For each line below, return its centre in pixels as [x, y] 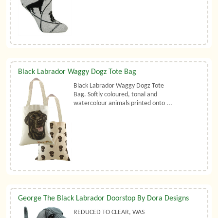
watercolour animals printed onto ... [123, 104]
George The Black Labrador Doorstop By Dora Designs [104, 198]
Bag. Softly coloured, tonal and [116, 95]
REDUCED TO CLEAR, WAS [109, 212]
